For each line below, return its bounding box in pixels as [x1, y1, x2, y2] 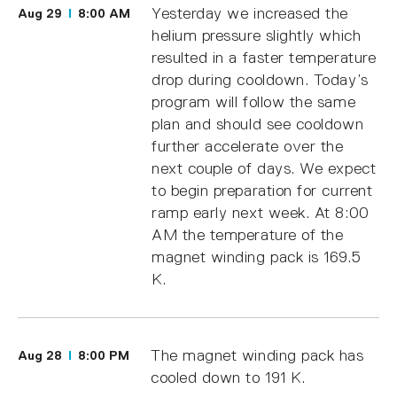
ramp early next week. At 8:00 [152, 203, 370, 222]
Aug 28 [18, 348, 66, 363]
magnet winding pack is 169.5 [152, 247, 362, 266]
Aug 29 [18, 6, 66, 21]
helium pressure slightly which [152, 26, 362, 44]
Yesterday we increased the [152, 4, 349, 22]
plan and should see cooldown [152, 114, 364, 133]
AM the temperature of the [152, 225, 344, 244]
